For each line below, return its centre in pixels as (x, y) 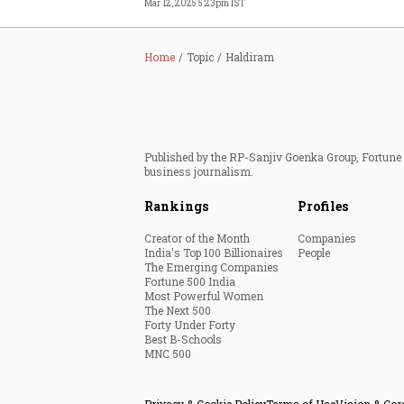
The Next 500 (178, 310)
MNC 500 (168, 353)
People (314, 252)
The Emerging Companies (211, 267)
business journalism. (199, 171)
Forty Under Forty (190, 325)
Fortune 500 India (190, 281)
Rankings (176, 206)
